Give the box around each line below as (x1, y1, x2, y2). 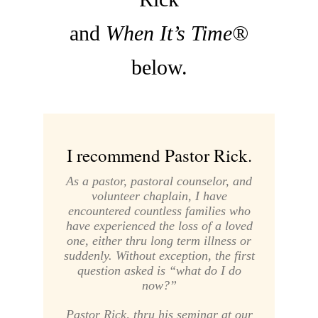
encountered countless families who (67, 203, 251, 218)
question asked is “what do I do (77, 263, 241, 278)
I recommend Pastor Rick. (66, 143, 252, 167)
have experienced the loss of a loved (65, 218, 253, 233)
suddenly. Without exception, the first (63, 248, 255, 263)
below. (131, 55, 187, 79)
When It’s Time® (106, 21, 248, 45)
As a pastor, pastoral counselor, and (66, 173, 252, 188)
